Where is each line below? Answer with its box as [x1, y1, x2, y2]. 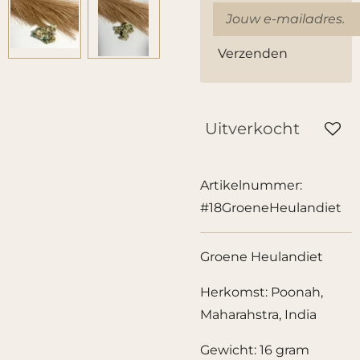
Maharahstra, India [200, 307, 317, 322]
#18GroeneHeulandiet [200, 200, 342, 215]
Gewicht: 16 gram [200, 342, 309, 358]
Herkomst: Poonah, [200, 284, 323, 300]
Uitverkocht [205, 119, 300, 138]
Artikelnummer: [200, 178, 302, 193]
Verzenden [218, 45, 288, 61]
